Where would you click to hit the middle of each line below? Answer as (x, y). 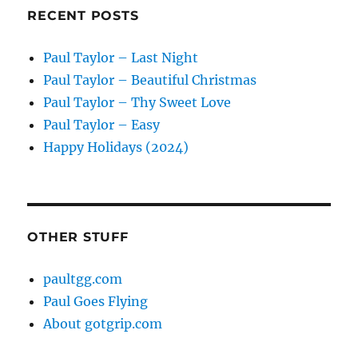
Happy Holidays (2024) (116, 147)
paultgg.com (83, 279)
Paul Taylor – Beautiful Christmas (150, 80)
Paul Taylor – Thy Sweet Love (137, 102)
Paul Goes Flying (96, 301)
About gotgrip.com (103, 324)
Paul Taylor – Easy (102, 125)
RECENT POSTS (83, 16)
